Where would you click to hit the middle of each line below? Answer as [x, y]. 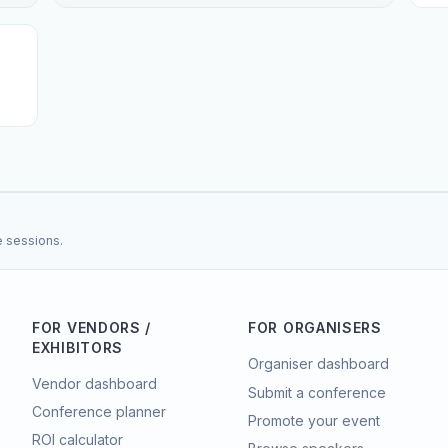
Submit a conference [317, 392]
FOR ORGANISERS [315, 327]
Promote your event [314, 420]
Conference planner [99, 411]
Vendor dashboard [94, 383]
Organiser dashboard [318, 363]
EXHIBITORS [77, 347]
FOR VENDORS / [92, 327]
